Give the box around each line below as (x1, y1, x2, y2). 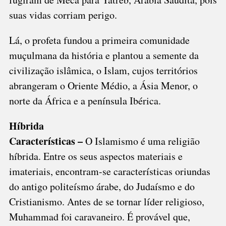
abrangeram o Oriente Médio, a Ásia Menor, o (9, 79, 198, 93)
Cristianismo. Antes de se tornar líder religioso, (9, 195, 204, 209)
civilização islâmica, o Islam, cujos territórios (9, 64, 198, 78)
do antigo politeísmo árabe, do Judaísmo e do (9, 180, 195, 194)
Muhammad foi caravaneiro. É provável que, (9, 210, 190, 224)
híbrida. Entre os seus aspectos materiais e (9, 149, 183, 163)
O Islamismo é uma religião (85, 134, 200, 148)
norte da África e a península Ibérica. (9, 94, 161, 108)
